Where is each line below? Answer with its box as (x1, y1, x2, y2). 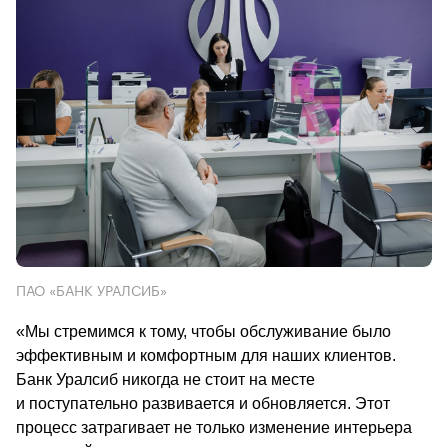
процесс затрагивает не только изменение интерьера (16, 418, 412, 436)
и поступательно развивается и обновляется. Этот (16, 394, 390, 412)
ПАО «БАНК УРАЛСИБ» (16, 277, 167, 300)
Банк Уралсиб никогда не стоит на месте (16, 370, 315, 388)
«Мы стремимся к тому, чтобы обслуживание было (16, 322, 391, 340)
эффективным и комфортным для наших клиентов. (16, 346, 396, 364)
